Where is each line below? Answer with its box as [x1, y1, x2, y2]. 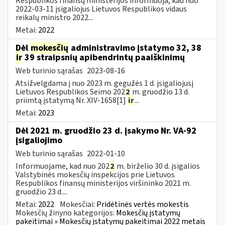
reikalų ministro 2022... [16, 12, 93, 23]
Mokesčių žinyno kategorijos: [16, 207, 116, 218]
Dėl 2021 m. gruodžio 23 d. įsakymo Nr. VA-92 [16, 124, 196, 137]
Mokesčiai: [60, 198, 96, 210]
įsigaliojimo [16, 134, 62, 147]
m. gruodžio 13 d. [131, 86, 189, 97]
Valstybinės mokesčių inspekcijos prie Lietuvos [16, 169, 175, 180]
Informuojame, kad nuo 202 [16, 160, 109, 172]
